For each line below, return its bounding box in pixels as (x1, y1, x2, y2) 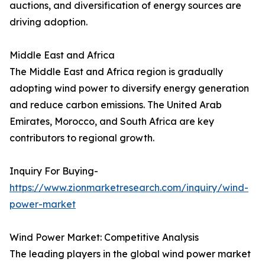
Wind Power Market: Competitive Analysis (9, 231, 199, 244)
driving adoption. (9, 16, 88, 28)
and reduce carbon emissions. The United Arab (9, 99, 222, 111)
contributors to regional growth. (9, 132, 154, 144)
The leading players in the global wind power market (9, 248, 251, 260)
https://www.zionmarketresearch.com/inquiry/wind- (9, 182, 248, 194)
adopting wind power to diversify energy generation (9, 82, 249, 95)
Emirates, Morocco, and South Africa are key (9, 115, 214, 128)
